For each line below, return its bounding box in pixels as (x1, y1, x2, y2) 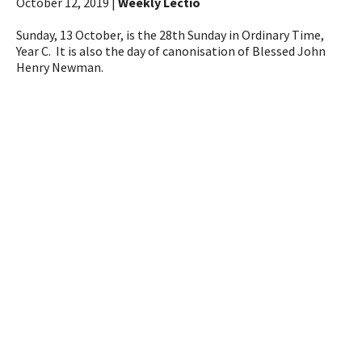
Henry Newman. (16, 59, 104, 76)
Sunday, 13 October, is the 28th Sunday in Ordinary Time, (16, 27, 325, 44)
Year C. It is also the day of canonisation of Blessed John (16, 43, 326, 60)
